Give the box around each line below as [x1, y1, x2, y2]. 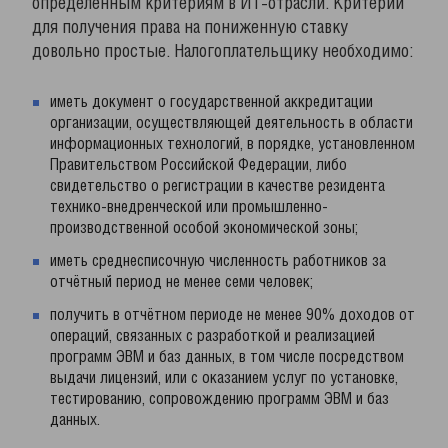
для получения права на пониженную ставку [32, 20, 348, 36]
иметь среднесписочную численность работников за [50, 254, 386, 269]
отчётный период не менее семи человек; [50, 275, 313, 290]
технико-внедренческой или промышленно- [50, 200, 328, 215]
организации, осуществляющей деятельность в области [50, 116, 413, 131]
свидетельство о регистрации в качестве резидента [50, 179, 385, 194]
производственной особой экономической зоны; [50, 221, 358, 236]
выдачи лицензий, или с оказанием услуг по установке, [50, 371, 398, 386]
